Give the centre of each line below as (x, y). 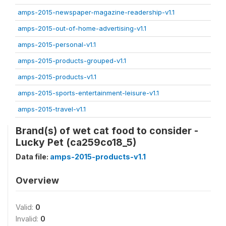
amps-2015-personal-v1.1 (57, 44)
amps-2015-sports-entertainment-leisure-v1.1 (88, 93)
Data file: (33, 157)
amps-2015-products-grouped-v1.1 (72, 61)
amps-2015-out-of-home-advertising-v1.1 (82, 28)
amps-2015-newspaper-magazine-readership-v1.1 (96, 12)
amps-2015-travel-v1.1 (52, 109)
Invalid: (28, 219)
